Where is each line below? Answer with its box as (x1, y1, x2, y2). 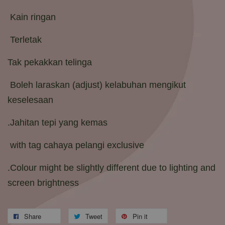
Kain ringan (8, 12, 58, 23)
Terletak (8, 35, 44, 45)
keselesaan (8, 95, 53, 105)
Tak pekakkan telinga (8, 57, 92, 68)
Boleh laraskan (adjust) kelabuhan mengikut (8, 80, 186, 90)
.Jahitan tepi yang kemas (8, 118, 107, 128)
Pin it (133, 211, 148, 221)
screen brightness (8, 178, 79, 188)
